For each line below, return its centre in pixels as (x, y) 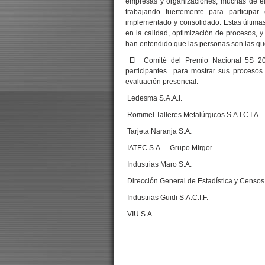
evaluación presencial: (162, 81)
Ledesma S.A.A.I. (154, 98)
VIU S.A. (140, 214)
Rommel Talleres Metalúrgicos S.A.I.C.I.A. (193, 114)
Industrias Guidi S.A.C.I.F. (167, 197)
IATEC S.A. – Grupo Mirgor (169, 148)
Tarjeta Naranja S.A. (159, 131)
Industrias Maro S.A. (159, 164)
